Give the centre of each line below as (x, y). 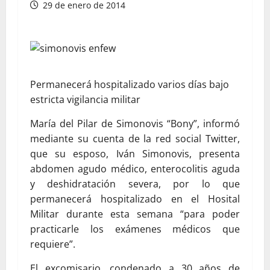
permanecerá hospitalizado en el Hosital (135, 199)
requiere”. (53, 244)
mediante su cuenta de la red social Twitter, (135, 139)
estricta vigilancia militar (85, 99)
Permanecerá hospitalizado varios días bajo (130, 84)
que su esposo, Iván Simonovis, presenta (135, 154)
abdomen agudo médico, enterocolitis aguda (135, 169)
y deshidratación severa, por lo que (135, 184)
